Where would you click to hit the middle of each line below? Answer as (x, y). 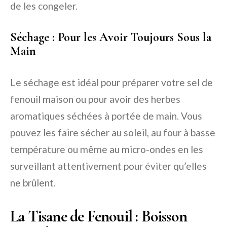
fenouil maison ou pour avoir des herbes (95, 99)
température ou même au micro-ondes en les (107, 149)
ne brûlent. (33, 183)
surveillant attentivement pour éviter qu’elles (108, 166)
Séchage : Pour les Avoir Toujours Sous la (111, 37)
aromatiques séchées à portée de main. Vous (106, 116)
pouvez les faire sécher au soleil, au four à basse (113, 133)
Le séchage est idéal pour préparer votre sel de (111, 83)
